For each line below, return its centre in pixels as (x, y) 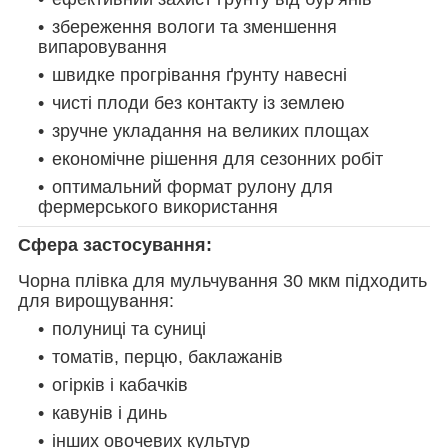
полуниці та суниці (129, 329)
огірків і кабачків (120, 385)
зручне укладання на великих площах (210, 131)
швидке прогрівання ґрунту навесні (199, 75)
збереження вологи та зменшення (194, 27)
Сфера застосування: (115, 245)
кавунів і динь (109, 413)
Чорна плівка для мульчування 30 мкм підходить (222, 281)
